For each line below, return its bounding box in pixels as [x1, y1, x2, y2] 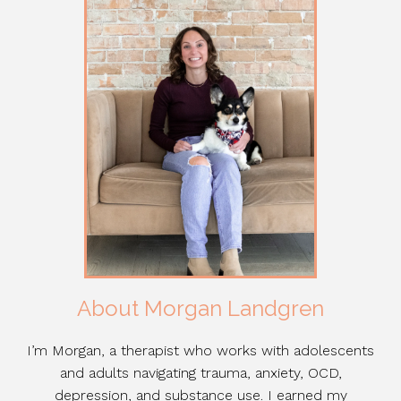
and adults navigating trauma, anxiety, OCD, [59, 364, 342, 382]
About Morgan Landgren [77, 295, 324, 322]
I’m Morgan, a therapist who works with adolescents [27, 342, 374, 360]
